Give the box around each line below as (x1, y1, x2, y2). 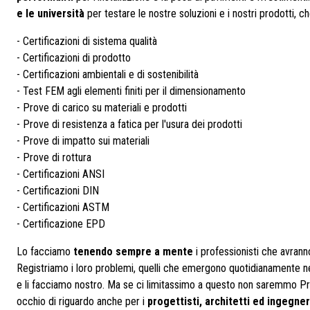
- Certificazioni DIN (17, 184, 99, 197)
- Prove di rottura (17, 151, 91, 164)
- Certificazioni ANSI (17, 167, 104, 181)
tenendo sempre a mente (73, 245, 193, 258)
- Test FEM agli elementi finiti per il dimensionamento (17, 84, 246, 98)
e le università (17, 7, 84, 20)
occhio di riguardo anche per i (17, 295, 147, 308)
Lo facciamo (17, 245, 73, 258)
